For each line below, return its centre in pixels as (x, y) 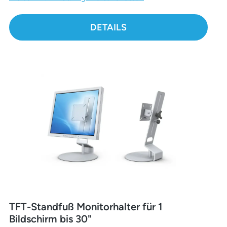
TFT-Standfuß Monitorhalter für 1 (86, 206)
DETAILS (108, 27)
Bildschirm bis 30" (50, 219)
